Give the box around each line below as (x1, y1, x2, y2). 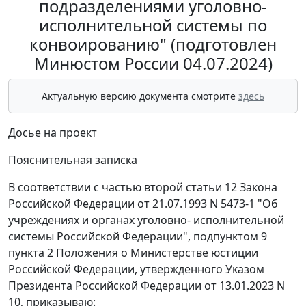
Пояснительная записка (8, 152, 137, 167)
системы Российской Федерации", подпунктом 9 (8, 229, 267, 244)
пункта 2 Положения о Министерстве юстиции (8, 245, 258, 260)
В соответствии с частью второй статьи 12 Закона (8, 180, 277, 195)
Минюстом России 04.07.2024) (33, 52, 273, 74)
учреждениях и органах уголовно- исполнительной (8, 212, 284, 227)
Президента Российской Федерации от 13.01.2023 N (8, 278, 285, 293)
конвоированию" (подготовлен (29, 33, 277, 55)
